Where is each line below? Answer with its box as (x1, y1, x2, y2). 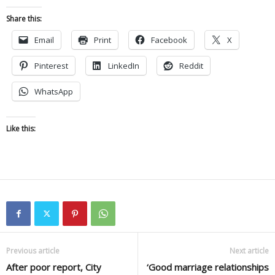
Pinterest (34, 60, 68, 71)
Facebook (151, 34, 187, 45)
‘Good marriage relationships (147, 260, 269, 273)
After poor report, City (6, 260, 101, 273)
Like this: (6, 123, 36, 134)
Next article (230, 245, 269, 256)
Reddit (179, 60, 203, 71)
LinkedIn (108, 60, 139, 71)
